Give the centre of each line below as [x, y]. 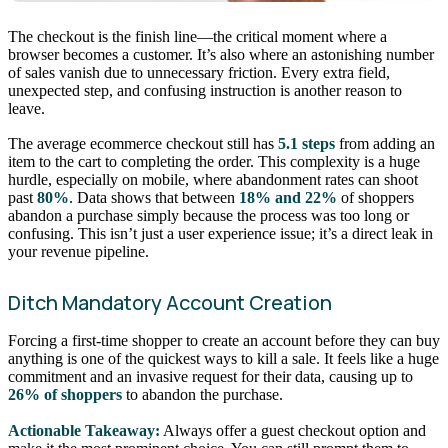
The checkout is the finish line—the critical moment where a [197, 36]
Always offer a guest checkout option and [293, 430]
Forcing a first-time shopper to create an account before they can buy [224, 341]
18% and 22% [288, 198]
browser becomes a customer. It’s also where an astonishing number [221, 54]
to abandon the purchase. [202, 395]
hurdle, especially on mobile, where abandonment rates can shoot [213, 180]
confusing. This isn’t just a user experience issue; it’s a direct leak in [220, 234]
